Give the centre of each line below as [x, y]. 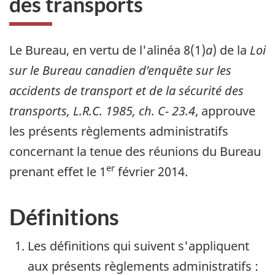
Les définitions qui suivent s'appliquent [138, 246]
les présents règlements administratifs [119, 131]
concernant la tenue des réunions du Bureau [135, 151]
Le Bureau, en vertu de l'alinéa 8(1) [107, 50]
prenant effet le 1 [58, 171]
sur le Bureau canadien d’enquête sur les [120, 70]
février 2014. [151, 171]
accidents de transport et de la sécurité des [126, 90]
